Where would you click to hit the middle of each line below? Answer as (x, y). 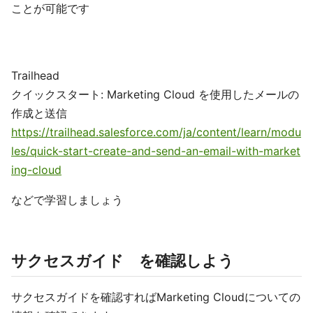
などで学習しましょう (67, 200)
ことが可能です (50, 8)
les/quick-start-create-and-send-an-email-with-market (156, 151)
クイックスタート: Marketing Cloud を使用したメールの (155, 94)
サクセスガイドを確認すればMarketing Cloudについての (156, 297)
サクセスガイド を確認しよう (123, 261)
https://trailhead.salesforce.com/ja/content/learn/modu (156, 132)
